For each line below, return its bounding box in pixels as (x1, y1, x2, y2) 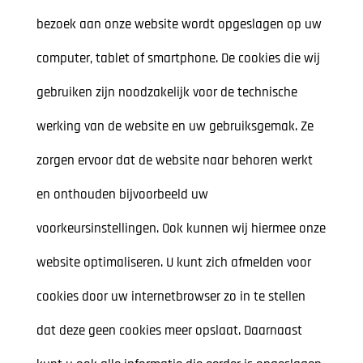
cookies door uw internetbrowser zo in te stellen (36, 288, 305, 306)
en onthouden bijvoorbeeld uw (36, 186, 208, 204)
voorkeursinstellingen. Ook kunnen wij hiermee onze (36, 220, 326, 238)
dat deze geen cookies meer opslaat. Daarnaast (36, 322, 302, 340)
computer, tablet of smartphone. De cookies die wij (36, 49, 320, 68)
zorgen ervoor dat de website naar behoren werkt (36, 152, 313, 170)
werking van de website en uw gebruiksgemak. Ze (36, 117, 314, 136)
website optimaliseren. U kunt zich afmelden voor (36, 254, 311, 272)
